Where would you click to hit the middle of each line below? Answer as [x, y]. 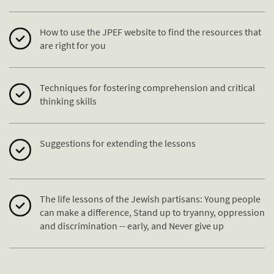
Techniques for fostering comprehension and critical [147, 88]
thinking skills [68, 101]
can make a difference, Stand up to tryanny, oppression [152, 213]
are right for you [73, 46]
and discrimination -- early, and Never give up [132, 226]
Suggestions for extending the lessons [118, 143]
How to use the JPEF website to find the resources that [150, 32]
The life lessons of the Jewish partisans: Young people [150, 199]
